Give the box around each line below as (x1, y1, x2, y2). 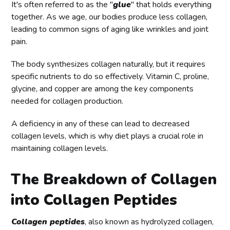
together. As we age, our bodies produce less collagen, (11, 11, 208, 23)
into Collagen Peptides (11, 189, 178, 210)
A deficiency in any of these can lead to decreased (11, 118, 190, 129)
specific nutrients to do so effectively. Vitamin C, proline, (11, 70, 209, 82)
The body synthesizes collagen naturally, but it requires (11, 58, 206, 70)
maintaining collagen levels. (11, 142, 108, 154)
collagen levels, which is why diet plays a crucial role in (11, 130, 204, 142)
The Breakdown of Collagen (11, 169, 217, 189)
